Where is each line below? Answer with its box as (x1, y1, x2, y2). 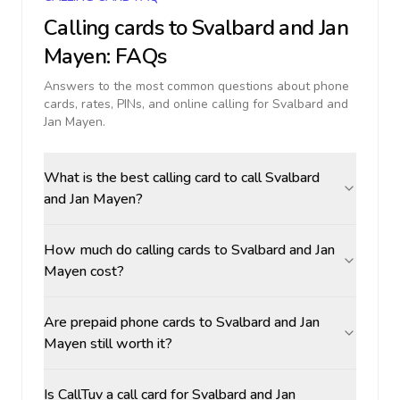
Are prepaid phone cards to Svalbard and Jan (44, 312, 320, 332)
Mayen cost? (44, 262, 124, 281)
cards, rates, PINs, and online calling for (44, 96, 272, 112)
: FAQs (106, 42, 167, 71)
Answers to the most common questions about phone (44, 78, 349, 95)
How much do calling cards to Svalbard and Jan (44, 240, 335, 260)
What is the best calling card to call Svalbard (44, 168, 320, 187)
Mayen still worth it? (44, 334, 172, 354)
